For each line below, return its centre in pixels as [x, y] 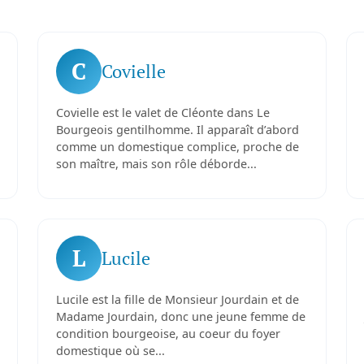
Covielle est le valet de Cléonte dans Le [162, 113]
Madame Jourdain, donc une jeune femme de [180, 316]
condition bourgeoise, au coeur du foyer [168, 334]
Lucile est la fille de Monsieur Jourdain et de [177, 299]
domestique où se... [110, 351]
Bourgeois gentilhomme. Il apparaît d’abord [177, 130]
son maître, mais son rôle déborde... [156, 164]
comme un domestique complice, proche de [177, 147]
